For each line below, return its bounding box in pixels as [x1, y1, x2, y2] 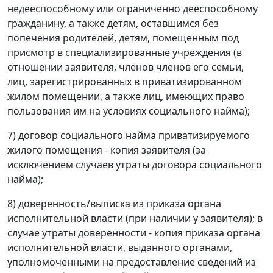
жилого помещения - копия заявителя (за [7, 143, 206, 157]
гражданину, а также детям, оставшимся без [7, 16, 219, 30]
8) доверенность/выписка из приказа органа [7, 196, 221, 210]
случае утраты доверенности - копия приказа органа [7, 225, 260, 239]
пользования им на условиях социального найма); [7, 104, 250, 118]
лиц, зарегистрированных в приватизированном [7, 74, 242, 88]
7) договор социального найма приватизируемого [7, 128, 250, 142]
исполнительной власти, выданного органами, [7, 240, 232, 254]
